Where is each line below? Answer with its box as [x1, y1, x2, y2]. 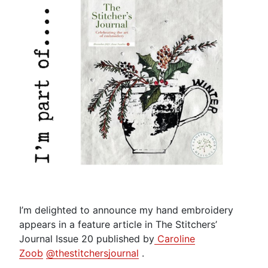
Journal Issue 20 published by [19, 232, 154, 245]
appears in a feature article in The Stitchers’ [19, 218, 217, 230]
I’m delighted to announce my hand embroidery [19, 203, 233, 216]
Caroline [154, 232, 195, 245]
